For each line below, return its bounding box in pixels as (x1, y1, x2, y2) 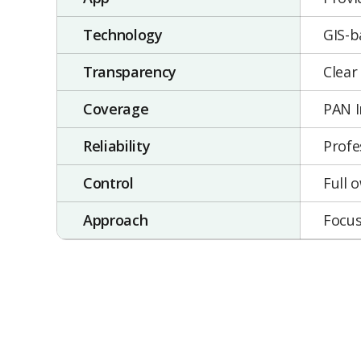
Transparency (83, 62, 176, 81)
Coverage (83, 99, 149, 118)
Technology (83, 25, 163, 44)
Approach (83, 210, 148, 230)
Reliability (83, 136, 151, 156)
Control (83, 173, 134, 193)
